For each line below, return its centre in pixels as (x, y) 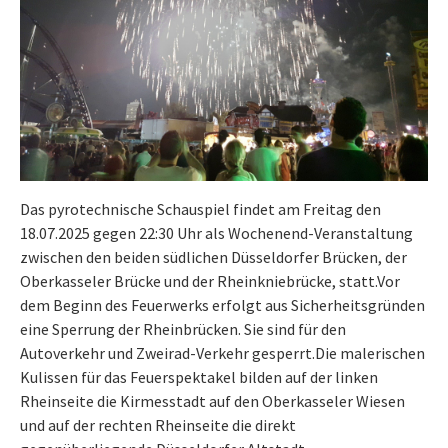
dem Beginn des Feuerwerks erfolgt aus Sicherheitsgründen (222, 305)
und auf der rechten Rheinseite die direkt (158, 425)
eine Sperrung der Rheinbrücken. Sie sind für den (183, 329)
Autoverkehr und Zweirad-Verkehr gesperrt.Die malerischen (222, 353)
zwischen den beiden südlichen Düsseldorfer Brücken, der (213, 257)
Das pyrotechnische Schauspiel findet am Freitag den (200, 209)
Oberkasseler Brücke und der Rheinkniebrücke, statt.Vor (210, 281)
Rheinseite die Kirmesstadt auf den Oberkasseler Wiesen (212, 401)
